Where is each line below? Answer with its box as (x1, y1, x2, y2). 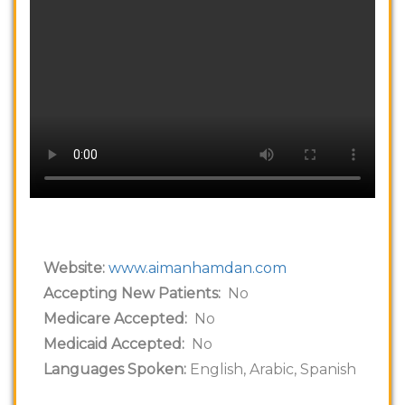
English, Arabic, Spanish (186, 360, 356, 378)
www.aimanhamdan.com (108, 259, 287, 277)
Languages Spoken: (43, 360, 186, 378)
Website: (43, 259, 108, 277)
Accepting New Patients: (43, 284, 221, 302)
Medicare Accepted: (43, 309, 187, 327)
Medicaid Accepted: (43, 334, 184, 353)
